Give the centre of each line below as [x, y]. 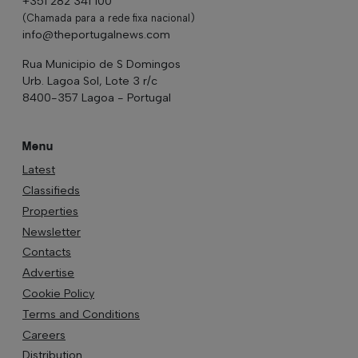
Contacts [47, 252]
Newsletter [52, 231]
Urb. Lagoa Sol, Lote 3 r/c [90, 80]
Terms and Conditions [81, 314]
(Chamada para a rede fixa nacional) [109, 18]
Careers [44, 334]
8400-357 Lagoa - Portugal [97, 97]
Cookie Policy [58, 293]
